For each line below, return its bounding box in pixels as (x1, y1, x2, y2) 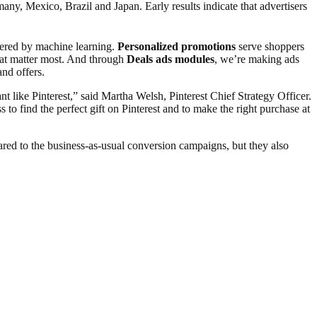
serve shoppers (238, 40, 304, 52)
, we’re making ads (214, 52, 299, 65)
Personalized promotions (117, 40, 238, 52)
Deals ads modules (127, 52, 214, 65)
